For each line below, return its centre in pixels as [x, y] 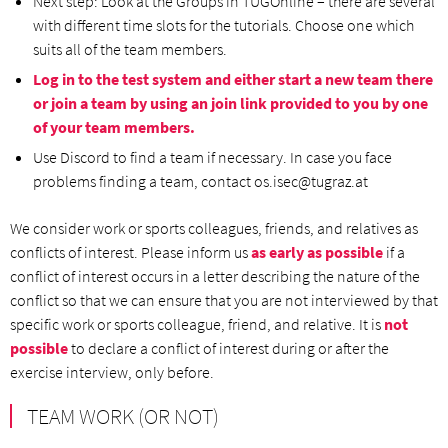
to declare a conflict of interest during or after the [228, 348]
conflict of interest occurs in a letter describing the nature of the [215, 276]
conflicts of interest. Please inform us [130, 252]
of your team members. [114, 127]
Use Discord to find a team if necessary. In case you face [212, 157]
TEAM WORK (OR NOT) [123, 416]
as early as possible [317, 252]
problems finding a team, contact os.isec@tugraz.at [200, 181]
